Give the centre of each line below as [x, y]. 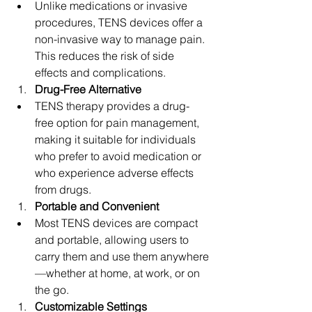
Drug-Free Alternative [88, 89]
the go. [52, 290]
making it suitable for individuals [117, 139]
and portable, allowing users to [113, 240]
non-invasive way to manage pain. [121, 39]
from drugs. [63, 189]
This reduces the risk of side [106, 56]
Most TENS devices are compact [118, 223]
